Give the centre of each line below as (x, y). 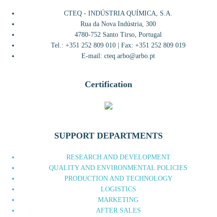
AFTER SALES (118, 211)
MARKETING (118, 200)
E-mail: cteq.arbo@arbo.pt (118, 56)
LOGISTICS (118, 189)
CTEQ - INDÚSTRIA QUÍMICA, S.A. (118, 14)
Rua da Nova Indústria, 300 (118, 24)
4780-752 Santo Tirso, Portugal (118, 35)
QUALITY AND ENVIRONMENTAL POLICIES (118, 168)
